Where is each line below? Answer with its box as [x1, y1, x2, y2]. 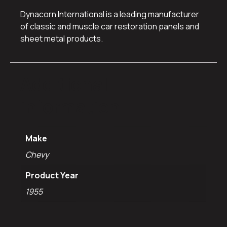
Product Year [25, 170, 79, 181]
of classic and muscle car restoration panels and [20, 21, 199, 32]
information [20, 95, 120, 120]
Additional [20, 72, 108, 97]
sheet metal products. [20, 33, 103, 45]
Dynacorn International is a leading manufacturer [20, 9, 199, 20]
